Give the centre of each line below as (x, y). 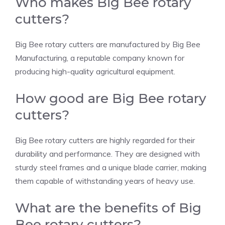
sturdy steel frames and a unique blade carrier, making (111, 167)
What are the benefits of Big (108, 208)
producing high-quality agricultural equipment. (95, 72)
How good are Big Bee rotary (111, 99)
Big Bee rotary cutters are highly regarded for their (105, 140)
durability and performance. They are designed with (107, 154)
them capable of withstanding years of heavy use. (105, 181)
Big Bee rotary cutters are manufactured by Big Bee (108, 44)
